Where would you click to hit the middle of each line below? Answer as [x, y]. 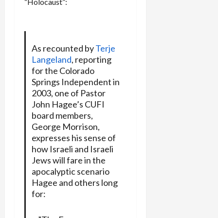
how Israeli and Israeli [72, 149]
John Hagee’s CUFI [68, 104]
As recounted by [63, 48]
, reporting [91, 59]
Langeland [51, 59]
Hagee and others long [74, 182]
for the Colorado [63, 70]
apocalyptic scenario [70, 171]
